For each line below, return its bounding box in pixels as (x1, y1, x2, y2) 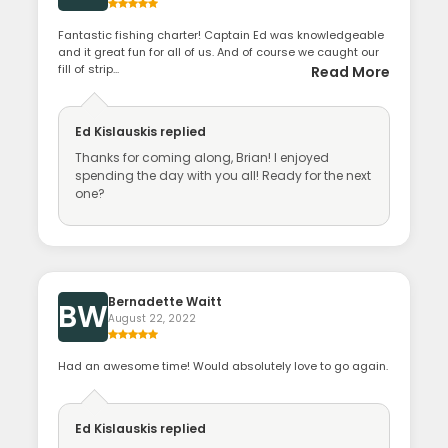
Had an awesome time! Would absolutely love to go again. (58, 358, 389, 375)
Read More (310, 62, 390, 83)
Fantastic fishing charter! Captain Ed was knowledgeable (58, 27, 385, 44)
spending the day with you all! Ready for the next (75, 167, 372, 185)
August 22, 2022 (108, 311, 197, 327)
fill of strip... (58, 61, 120, 78)
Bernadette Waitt (108, 293, 223, 311)
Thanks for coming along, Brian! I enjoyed (75, 149, 330, 167)
